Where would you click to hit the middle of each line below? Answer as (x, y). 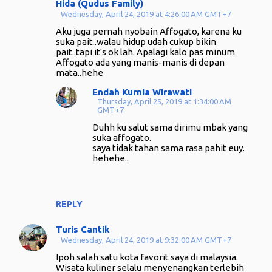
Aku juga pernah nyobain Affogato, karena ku (149, 31)
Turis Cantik (83, 229)
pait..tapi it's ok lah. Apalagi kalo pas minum (145, 52)
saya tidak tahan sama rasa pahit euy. (168, 148)
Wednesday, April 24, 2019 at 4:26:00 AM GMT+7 (146, 14)
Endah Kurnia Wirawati (142, 92)
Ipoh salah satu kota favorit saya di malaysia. (147, 257)
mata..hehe (80, 73)
